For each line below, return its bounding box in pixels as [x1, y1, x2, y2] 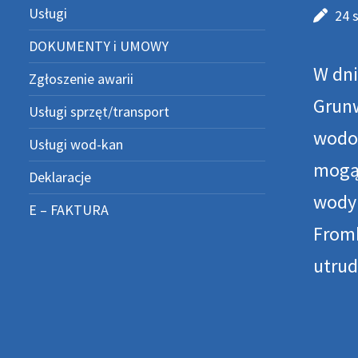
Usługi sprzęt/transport [29, 102, 169, 121]
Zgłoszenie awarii [29, 70, 133, 88]
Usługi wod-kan [29, 135, 123, 153]
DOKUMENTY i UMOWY [29, 37, 169, 55]
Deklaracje [29, 168, 91, 186]
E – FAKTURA [29, 201, 109, 219]
